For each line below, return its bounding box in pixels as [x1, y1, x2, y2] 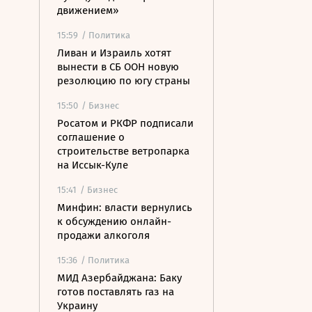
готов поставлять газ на [57, 286, 174, 298]
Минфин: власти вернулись [57, 201, 192, 214]
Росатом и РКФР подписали [57, 117, 194, 130]
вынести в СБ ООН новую [57, 61, 179, 73]
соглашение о [57, 131, 125, 143]
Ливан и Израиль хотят [57, 47, 171, 59]
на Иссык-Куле [57, 159, 128, 171]
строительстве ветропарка [57, 145, 189, 157]
